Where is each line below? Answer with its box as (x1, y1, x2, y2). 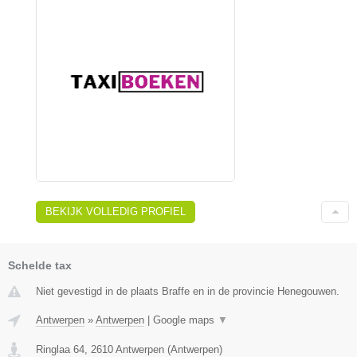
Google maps (153, 314, 218, 326)
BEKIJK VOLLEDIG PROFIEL (45, 206, 186, 218)
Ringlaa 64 (36, 343, 84, 355)
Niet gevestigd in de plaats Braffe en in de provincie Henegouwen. (36, 285, 339, 297)
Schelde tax (8, 259, 72, 272)
